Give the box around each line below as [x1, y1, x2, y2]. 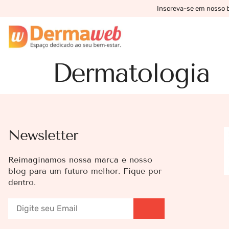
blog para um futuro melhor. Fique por [8, 166, 162, 176]
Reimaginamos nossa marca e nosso [8, 154, 152, 165]
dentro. [8, 177, 36, 187]
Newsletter [8, 126, 78, 144]
